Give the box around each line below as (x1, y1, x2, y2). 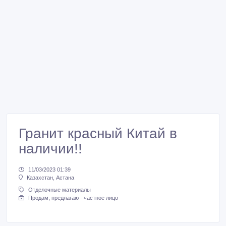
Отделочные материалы (28, 187, 91, 193)
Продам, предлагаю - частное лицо (28, 195, 118, 201)
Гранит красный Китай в (19, 126, 177, 141)
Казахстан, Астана (27, 175, 74, 181)
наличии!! (19, 141, 82, 156)
